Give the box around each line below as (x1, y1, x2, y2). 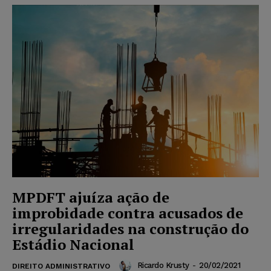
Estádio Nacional (12, 235, 134, 255)
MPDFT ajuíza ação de (12, 188, 169, 207)
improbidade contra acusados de (12, 203, 243, 223)
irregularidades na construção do (12, 219, 249, 239)
